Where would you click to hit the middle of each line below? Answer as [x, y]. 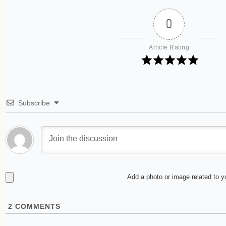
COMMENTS [37, 206]
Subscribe [34, 103]
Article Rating [169, 47]
